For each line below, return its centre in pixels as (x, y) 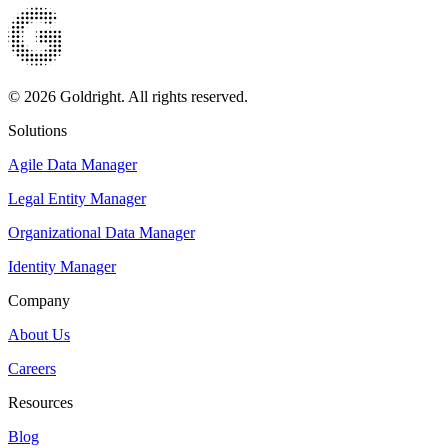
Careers (32, 368)
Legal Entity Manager (77, 198)
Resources (40, 402)
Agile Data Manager (72, 164)
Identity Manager (62, 266)
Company (39, 300)
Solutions (37, 130)
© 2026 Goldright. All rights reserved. (128, 96)
